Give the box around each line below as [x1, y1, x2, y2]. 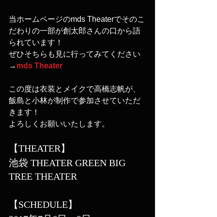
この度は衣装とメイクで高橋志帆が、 [9, 85, 140, 93]
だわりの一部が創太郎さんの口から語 [9, 27, 140, 35]
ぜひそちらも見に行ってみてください [9, 50, 140, 59]
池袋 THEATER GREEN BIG [9, 157, 128, 169]
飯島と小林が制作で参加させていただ [9, 96, 140, 105]
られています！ [9, 38, 63, 47]
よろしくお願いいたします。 [9, 120, 109, 128]
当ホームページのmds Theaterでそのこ [9, 15, 145, 24]
